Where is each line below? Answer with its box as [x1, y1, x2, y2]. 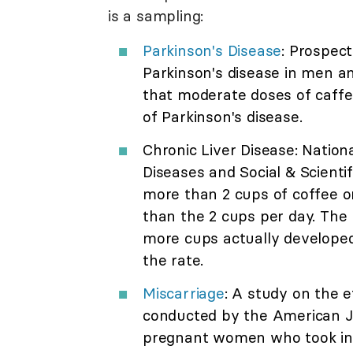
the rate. [143, 250, 204, 269]
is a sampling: [108, 6, 204, 25]
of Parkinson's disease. [143, 106, 303, 126]
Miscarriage [143, 283, 225, 303]
